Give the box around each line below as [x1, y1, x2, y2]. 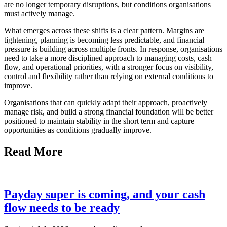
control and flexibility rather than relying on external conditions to [4, 71, 213, 81]
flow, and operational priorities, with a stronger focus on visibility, [4, 62, 213, 71]
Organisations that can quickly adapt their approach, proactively [4, 98, 207, 107]
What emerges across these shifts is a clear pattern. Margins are [4, 26, 204, 35]
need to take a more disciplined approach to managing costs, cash [4, 53, 212, 62]
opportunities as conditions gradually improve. [4, 125, 152, 134]
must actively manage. [4, 9, 75, 18]
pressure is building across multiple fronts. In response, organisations [4, 44, 222, 53]
